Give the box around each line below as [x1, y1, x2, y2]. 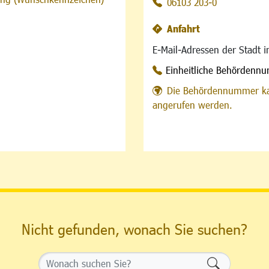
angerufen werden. [153, 99, 232, 111]
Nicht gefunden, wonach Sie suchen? [22, 220, 247, 238]
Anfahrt [167, 23, 200, 35]
